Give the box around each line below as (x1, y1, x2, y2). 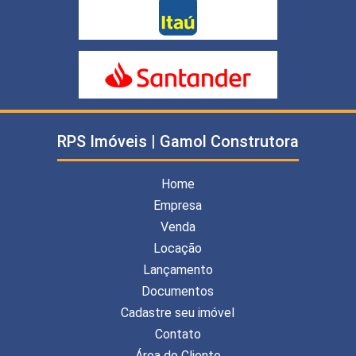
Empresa (153, 197, 203, 213)
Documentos (141, 283, 215, 299)
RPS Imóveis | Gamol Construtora (56, 131, 299, 151)
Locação (153, 240, 203, 256)
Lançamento (142, 261, 213, 277)
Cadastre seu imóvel (121, 304, 235, 320)
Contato (154, 326, 201, 342)
